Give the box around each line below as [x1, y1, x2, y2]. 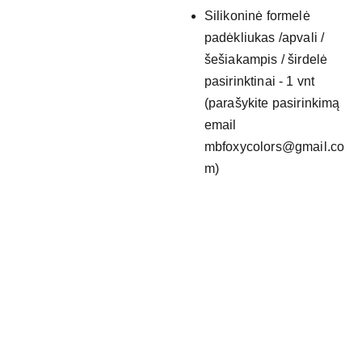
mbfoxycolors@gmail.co [204, 140, 345, 154]
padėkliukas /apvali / [204, 31, 325, 44]
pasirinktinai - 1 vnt [204, 74, 315, 88]
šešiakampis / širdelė [204, 53, 328, 66]
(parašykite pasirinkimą [204, 96, 340, 110]
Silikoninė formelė [204, 9, 310, 23]
